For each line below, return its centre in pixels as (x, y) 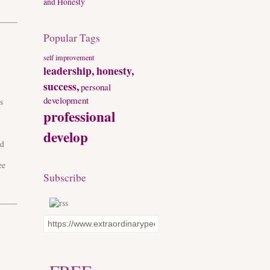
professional (79, 116)
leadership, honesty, (89, 70)
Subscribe (65, 178)
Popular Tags (72, 37)
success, (61, 86)
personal (96, 86)
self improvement (69, 57)
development (66, 100)
